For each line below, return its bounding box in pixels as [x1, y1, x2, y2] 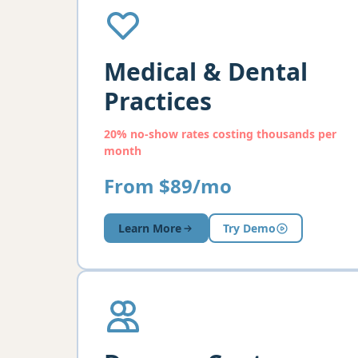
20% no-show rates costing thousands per [104, 126, 336, 141]
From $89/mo [104, 173, 232, 199]
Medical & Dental [104, 55, 308, 88]
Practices [104, 85, 212, 117]
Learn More [118, 221, 181, 236]
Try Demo [223, 221, 276, 236]
